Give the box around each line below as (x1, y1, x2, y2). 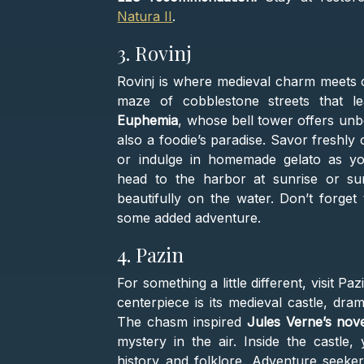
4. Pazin (117, 241, 184, 268)
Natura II (117, 8, 173, 25)
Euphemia (117, 112, 179, 129)
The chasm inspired (117, 314, 247, 331)
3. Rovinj (117, 40, 193, 67)
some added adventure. (117, 210, 262, 227)
